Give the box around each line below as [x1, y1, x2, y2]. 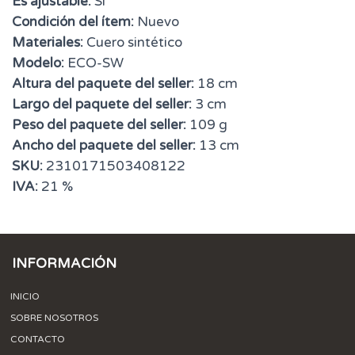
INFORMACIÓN [12, 255, 116, 273]
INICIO [10, 291, 40, 303]
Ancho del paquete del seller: [12, 137, 196, 155]
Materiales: [12, 34, 83, 52]
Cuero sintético [83, 34, 182, 52]
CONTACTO [10, 334, 65, 345]
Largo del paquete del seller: [12, 96, 192, 113]
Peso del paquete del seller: [12, 116, 186, 134]
